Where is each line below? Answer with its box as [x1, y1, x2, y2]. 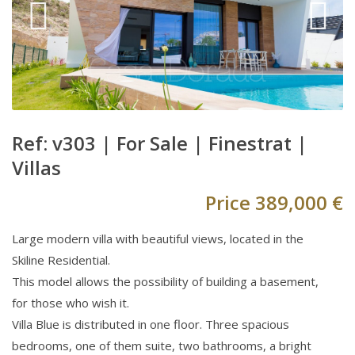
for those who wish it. [12, 294, 129, 311]
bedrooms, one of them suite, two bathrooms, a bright [12, 337, 311, 353]
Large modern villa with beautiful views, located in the [12, 230, 303, 246]
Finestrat [208, 129, 292, 156]
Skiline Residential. [12, 251, 110, 268]
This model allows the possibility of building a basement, [12, 273, 319, 289]
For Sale [116, 129, 188, 156]
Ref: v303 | [12, 129, 116, 156]
